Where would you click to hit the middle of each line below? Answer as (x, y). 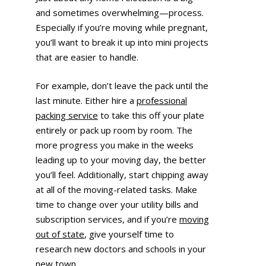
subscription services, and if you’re (107, 219)
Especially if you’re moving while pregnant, (122, 28)
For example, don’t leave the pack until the (122, 85)
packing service (67, 115)
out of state (60, 234)
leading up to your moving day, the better (121, 159)
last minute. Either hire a (86, 100)
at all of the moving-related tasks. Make (116, 189)
